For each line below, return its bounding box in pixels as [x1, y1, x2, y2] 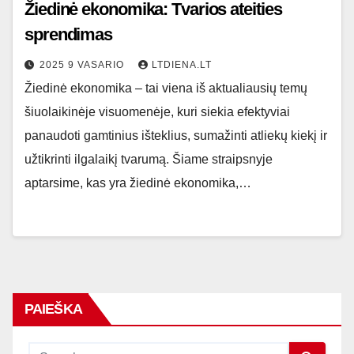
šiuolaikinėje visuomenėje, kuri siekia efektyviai [24, 105, 290, 119]
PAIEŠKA [24, 301, 82, 317]
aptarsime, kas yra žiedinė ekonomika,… [24, 176, 251, 190]
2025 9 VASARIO [40, 59, 127, 70]
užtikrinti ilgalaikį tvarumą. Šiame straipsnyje [24, 153, 273, 166]
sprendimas [24, 24, 112, 44]
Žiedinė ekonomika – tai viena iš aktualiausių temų [24, 81, 307, 95]
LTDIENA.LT [152, 59, 212, 70]
